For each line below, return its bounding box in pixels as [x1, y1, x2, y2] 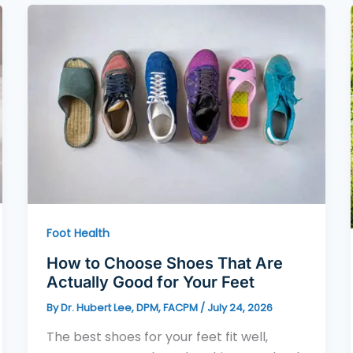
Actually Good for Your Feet [46, 272, 255, 292]
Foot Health [46, 225, 110, 241]
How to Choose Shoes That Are [46, 253, 283, 273]
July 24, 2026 [206, 299, 273, 315]
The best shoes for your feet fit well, [46, 328, 268, 347]
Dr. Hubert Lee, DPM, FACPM [60, 299, 200, 315]
